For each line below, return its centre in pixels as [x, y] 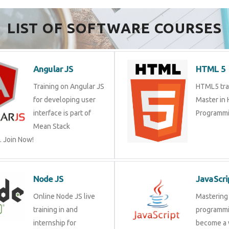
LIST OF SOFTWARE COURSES [114, 28]
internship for [55, 223]
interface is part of [62, 113]
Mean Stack [52, 126]
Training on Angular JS [69, 86]
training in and [55, 210]
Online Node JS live [64, 196]
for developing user [64, 100]
